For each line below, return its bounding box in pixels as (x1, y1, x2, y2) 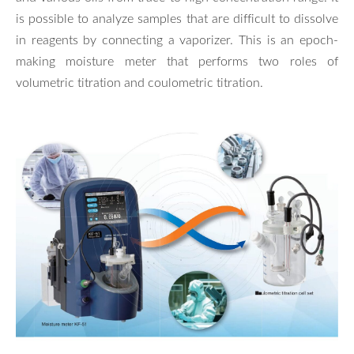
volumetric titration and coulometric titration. (16, 73, 263, 91)
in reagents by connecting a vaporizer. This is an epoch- (16, 30, 338, 48)
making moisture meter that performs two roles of (16, 51, 338, 70)
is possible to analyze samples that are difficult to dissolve (16, 9, 338, 27)
